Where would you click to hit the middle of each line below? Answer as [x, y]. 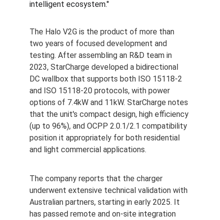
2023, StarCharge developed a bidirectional [105, 67]
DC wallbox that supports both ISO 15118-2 [107, 79]
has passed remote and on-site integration [104, 214]
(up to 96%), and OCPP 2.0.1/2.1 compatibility [109, 126]
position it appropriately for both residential [106, 138]
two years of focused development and [99, 43]
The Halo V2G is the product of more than [103, 32]
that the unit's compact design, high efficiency [110, 114]
